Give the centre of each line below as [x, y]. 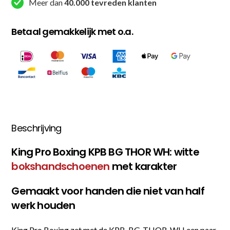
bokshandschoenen [61, 166]
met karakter [143, 166]
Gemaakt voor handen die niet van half [108, 191]
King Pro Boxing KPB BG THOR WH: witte [105, 152]
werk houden [43, 205]
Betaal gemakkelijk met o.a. [72, 32]
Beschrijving [36, 128]
